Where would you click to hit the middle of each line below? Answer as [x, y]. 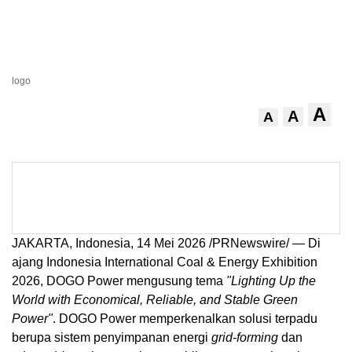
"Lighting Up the [271, 281]
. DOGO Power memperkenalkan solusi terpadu [185, 319]
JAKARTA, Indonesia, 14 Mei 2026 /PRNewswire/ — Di [166, 244]
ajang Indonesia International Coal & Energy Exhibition [165, 262]
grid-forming [245, 338]
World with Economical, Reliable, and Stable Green [155, 300]
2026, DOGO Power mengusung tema [119, 281]
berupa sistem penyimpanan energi [112, 338]
